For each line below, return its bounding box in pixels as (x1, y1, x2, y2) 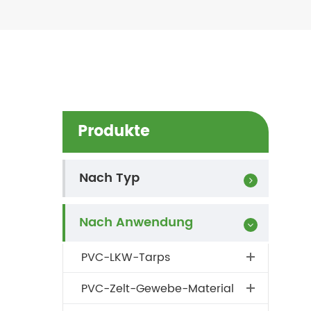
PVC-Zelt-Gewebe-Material (81, 280, 234, 298)
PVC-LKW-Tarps (81, 249, 170, 267)
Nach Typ (78, 168, 140, 188)
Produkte (77, 119, 150, 144)
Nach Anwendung (78, 212, 193, 233)
